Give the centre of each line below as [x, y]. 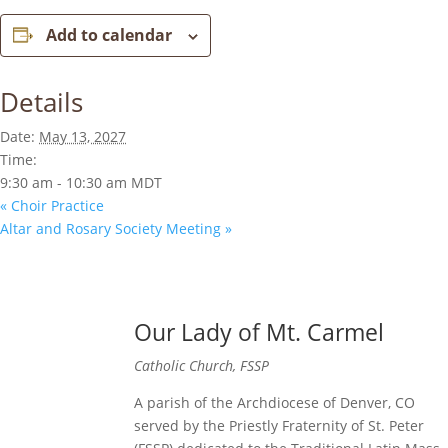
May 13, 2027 [82, 136]
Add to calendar [109, 35]
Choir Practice [55, 205]
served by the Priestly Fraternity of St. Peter [279, 425]
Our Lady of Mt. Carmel [259, 331]
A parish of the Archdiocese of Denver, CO [275, 402]
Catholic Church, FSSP [202, 365]
